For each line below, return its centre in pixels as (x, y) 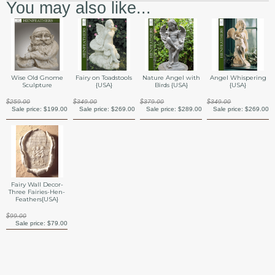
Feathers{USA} (37, 199)
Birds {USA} (171, 85)
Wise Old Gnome (37, 78)
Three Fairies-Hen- (37, 192)
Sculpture (37, 85)
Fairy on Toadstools (104, 78)
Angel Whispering (238, 77)
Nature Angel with (171, 78)
